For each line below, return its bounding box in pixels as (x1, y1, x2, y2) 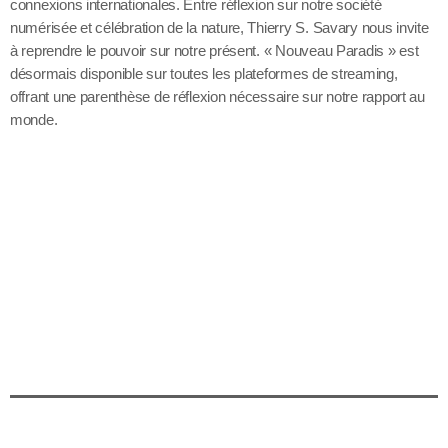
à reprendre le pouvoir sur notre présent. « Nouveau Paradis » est (10, 42, 419, 60)
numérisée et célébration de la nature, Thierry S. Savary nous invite (10, 19, 429, 37)
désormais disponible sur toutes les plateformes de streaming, (10, 65, 398, 83)
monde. (10, 111, 58, 129)
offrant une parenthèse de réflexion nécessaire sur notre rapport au (10, 88, 425, 106)
